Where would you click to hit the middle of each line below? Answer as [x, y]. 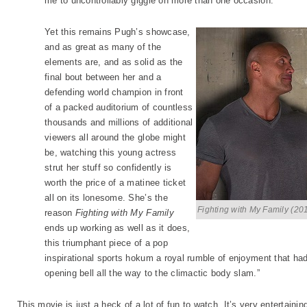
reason [60, 213]
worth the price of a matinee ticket [115, 183]
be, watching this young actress [111, 152]
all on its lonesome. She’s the [106, 198]
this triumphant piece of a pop [106, 243]
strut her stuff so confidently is [108, 168]
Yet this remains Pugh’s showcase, [118, 32]
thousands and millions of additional [119, 122]
